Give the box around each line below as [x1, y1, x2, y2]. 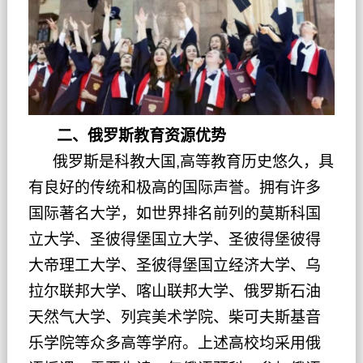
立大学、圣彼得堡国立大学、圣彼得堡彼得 [28, 230, 321, 248]
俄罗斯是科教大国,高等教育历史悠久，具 [28, 152, 334, 170]
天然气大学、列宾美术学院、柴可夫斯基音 [28, 308, 321, 326]
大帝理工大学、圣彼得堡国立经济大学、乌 [28, 256, 321, 274]
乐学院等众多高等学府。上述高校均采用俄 [28, 334, 321, 352]
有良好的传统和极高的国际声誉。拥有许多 [28, 178, 321, 196]
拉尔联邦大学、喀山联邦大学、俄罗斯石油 [28, 282, 321, 300]
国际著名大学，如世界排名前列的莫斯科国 [28, 204, 321, 222]
